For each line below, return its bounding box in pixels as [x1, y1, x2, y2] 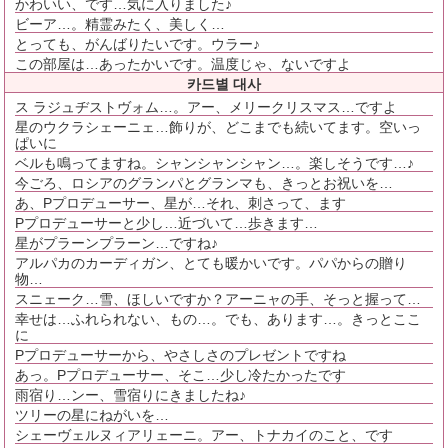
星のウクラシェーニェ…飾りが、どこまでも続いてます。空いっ [15, 119, 422, 136]
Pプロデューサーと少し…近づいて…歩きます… [15, 215, 319, 232]
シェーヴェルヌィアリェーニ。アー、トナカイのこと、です [15, 427, 394, 444]
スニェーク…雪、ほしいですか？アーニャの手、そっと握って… [15, 291, 422, 308]
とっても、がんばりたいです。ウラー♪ [15, 36, 261, 53]
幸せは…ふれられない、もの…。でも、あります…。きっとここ [15, 311, 422, 328]
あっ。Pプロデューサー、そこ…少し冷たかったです [15, 367, 347, 384]
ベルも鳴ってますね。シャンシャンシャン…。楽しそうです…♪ [15, 155, 415, 172]
